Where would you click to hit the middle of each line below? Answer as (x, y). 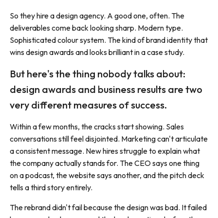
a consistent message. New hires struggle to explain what (105, 151)
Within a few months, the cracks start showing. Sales (97, 127)
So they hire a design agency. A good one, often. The (97, 16)
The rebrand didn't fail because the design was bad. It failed (108, 207)
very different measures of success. (88, 105)
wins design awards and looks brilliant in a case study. (97, 52)
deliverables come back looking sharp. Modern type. (96, 28)
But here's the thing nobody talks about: (98, 74)
